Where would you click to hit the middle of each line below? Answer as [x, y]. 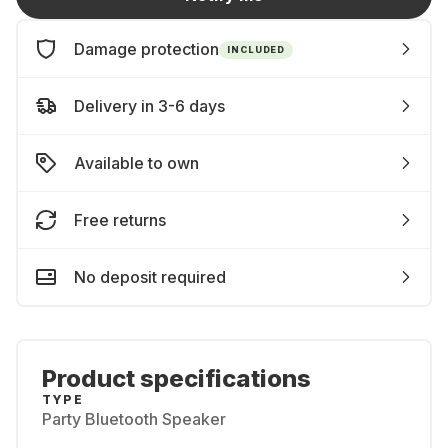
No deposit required [150, 277]
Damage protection [146, 49]
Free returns [120, 220]
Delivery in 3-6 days [149, 106]
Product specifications [176, 378]
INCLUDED [256, 49]
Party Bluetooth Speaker [134, 419]
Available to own [136, 163]
